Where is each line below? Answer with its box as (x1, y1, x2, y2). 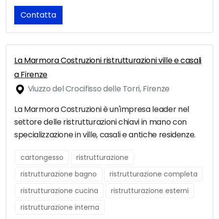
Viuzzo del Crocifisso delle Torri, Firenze (26, 83, 170, 95)
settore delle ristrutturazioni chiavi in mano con (14, 116, 187, 128)
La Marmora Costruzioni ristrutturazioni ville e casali (14, 55, 202, 66)
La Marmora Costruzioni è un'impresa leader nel (14, 104, 189, 115)
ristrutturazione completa (109, 169, 197, 179)
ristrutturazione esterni (111, 186, 189, 196)
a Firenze (14, 69, 47, 81)
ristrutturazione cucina (21, 186, 98, 196)
